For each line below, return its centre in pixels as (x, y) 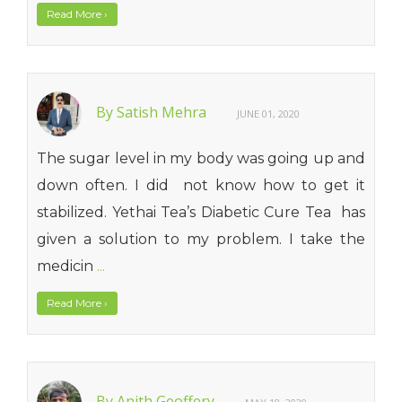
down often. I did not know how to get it (201, 185)
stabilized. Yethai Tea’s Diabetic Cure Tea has (201, 212)
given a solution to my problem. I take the (201, 239)
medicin (67, 266)
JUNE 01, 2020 (268, 114)
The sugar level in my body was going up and (201, 158)
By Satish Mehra (153, 113)
